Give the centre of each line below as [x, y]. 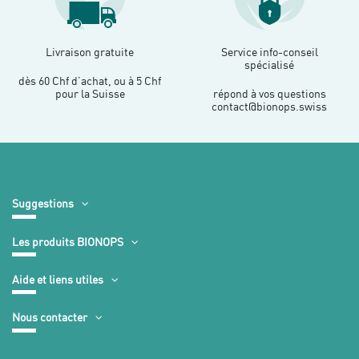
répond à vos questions [269, 93]
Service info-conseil [269, 52]
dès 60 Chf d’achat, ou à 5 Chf [90, 81]
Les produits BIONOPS [68, 241]
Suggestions [43, 204]
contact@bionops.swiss [269, 106]
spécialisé [269, 65]
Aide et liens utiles [58, 279]
